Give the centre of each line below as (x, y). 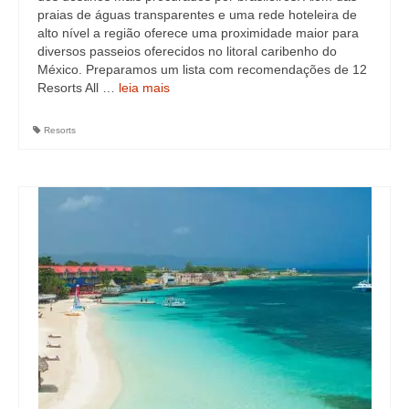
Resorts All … (78, 88)
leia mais (144, 88)
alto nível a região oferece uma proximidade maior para (198, 33)
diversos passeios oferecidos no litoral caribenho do (187, 51)
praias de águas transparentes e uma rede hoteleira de (197, 15)
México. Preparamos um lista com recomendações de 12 (202, 69)
